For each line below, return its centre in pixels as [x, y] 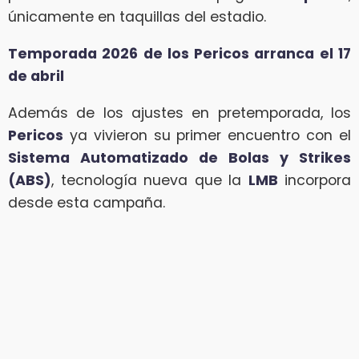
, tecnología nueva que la [150, 180]
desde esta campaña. [87, 202]
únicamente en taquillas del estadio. [137, 17]
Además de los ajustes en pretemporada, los [179, 113]
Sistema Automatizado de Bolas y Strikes [179, 157]
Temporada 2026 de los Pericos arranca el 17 [179, 53]
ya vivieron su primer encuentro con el [207, 135]
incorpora [314, 180]
